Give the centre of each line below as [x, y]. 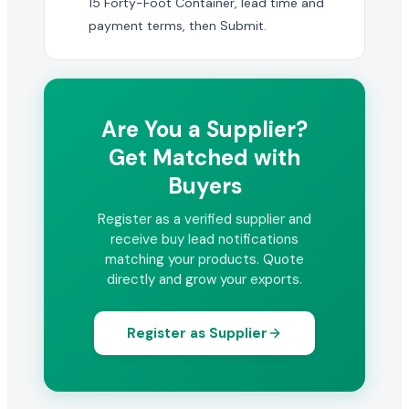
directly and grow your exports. [204, 279]
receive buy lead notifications [204, 239]
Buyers [204, 186]
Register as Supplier [197, 333]
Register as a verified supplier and [204, 219]
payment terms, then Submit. [178, 26]
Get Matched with [204, 157]
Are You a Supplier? [204, 129]
